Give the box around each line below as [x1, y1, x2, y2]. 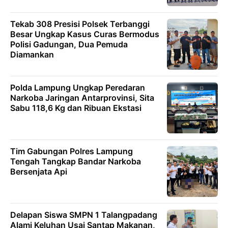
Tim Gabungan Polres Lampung [10, 146, 133, 157]
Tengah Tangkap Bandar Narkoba [10, 156, 141, 167]
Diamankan [10, 49, 54, 60]
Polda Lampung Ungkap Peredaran [10, 82, 145, 93]
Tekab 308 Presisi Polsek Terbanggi [10, 19, 150, 30]
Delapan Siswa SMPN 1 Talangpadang [10, 210, 157, 220]
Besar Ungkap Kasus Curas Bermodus [10, 29, 159, 40]
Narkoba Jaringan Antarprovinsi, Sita [10, 93, 154, 103]
